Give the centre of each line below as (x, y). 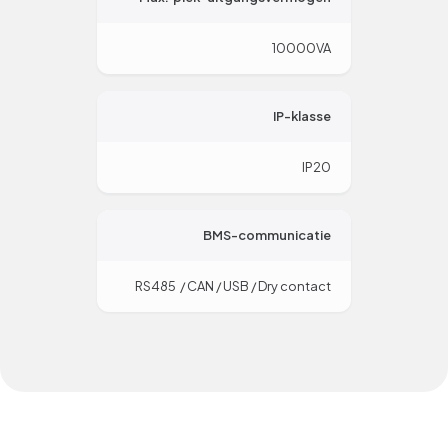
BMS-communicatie (267, 235)
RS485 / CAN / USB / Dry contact (233, 286)
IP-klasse (302, 116)
